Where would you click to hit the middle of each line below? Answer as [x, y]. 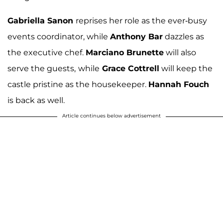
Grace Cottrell [129, 69]
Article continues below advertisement [111, 116]
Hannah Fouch [179, 85]
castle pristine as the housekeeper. [78, 85]
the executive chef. [47, 53]
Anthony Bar [136, 37]
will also [180, 53]
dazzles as [183, 37]
